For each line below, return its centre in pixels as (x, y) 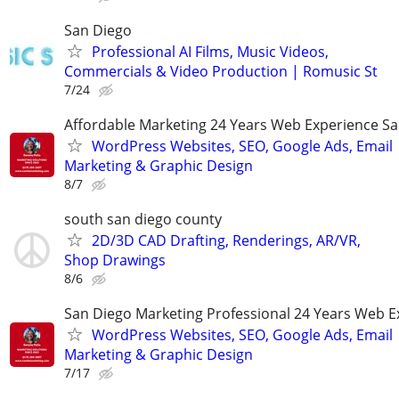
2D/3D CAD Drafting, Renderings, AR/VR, (226, 241)
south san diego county (143, 220)
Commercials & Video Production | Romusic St (221, 71)
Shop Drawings (115, 261)
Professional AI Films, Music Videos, (210, 51)
